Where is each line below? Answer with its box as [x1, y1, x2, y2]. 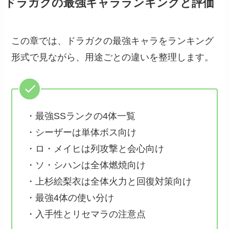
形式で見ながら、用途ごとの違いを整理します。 [11, 52, 214, 62]
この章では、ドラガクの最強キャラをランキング [11, 36, 214, 46]
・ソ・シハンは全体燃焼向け [26, 159, 146, 170]
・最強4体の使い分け [26, 192, 114, 203]
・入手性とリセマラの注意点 [26, 209, 146, 219]
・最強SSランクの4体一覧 [26, 110, 136, 121]
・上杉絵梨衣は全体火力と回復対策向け [26, 176, 192, 187]
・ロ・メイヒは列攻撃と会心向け [26, 143, 165, 154]
